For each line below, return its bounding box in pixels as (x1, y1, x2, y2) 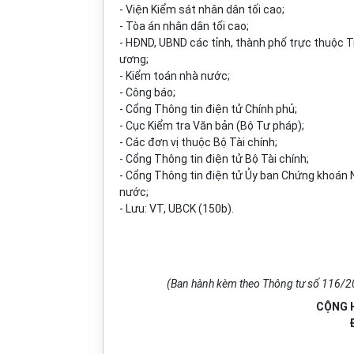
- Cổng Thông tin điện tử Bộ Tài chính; (119, 153, 309, 165)
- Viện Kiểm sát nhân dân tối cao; (119, 3, 284, 16)
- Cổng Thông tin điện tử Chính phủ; (119, 103, 297, 115)
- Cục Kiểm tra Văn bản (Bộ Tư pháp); (119, 119, 304, 132)
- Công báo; (119, 86, 175, 99)
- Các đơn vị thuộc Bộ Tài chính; (119, 136, 277, 149)
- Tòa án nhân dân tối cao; (119, 20, 249, 32)
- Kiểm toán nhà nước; (119, 70, 230, 82)
